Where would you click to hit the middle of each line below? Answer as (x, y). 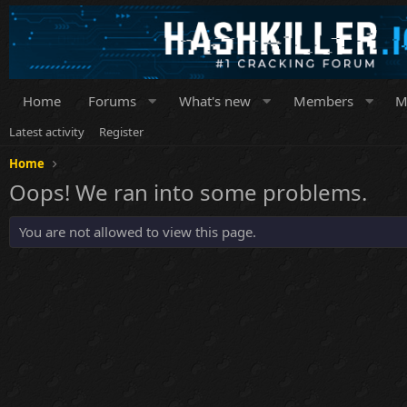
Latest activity (47, 132)
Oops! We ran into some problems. (188, 192)
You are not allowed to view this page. (138, 232)
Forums (112, 101)
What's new (214, 101)
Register (121, 132)
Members (323, 101)
